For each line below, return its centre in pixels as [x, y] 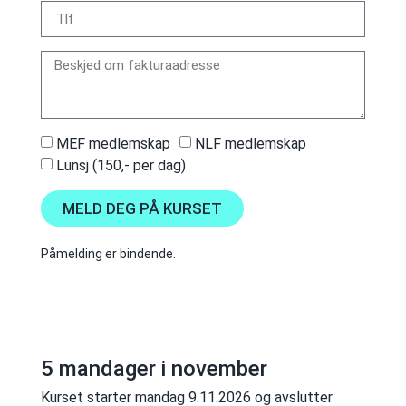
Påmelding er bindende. [108, 254]
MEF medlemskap [113, 143]
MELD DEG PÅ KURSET [142, 208]
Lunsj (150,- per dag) [121, 165]
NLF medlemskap [250, 143]
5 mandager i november [154, 369]
